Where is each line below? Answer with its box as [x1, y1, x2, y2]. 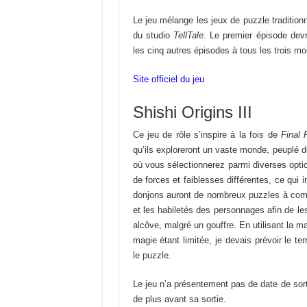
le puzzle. [132, 250, 171, 261]
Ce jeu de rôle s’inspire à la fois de [132, 130, 281, 140]
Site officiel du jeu [132, 74, 204, 85]
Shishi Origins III [132, 103, 252, 122]
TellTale [173, 30, 204, 41]
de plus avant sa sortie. [132, 294, 226, 305]
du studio [132, 30, 173, 41]
